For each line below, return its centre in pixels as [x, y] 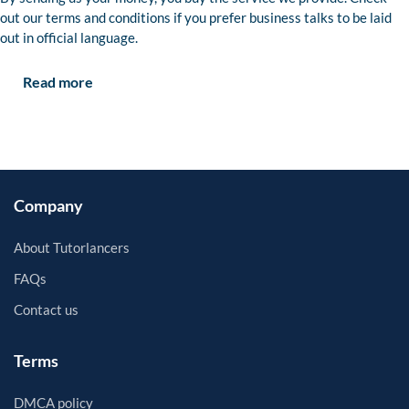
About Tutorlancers [72, 248]
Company [48, 206]
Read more [58, 82]
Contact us [46, 310]
